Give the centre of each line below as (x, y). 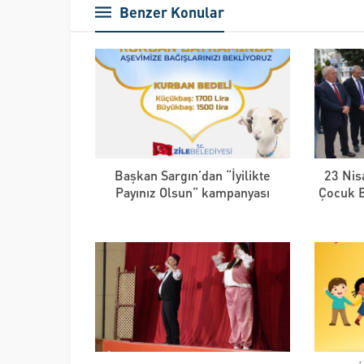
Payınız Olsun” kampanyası (192, 192)
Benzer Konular (172, 11)
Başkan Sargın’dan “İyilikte (192, 175)
